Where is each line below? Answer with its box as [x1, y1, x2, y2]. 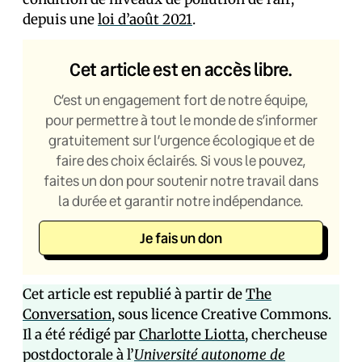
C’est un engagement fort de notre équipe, [53, 90, 309, 109]
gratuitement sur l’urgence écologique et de [48, 131, 314, 149]
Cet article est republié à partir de [23, 285, 246, 303]
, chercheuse [245, 326, 327, 343]
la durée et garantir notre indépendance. [58, 192, 304, 210]
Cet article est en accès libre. [69, 57, 293, 81]
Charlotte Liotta [139, 326, 245, 343]
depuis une [23, 11, 98, 28]
